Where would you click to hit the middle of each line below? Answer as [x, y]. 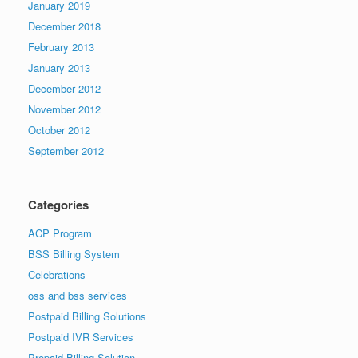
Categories [58, 204]
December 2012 [64, 88]
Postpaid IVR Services [81, 336]
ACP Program [60, 233]
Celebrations [57, 274]
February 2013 [61, 46]
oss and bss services [78, 295]
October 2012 [59, 129]
